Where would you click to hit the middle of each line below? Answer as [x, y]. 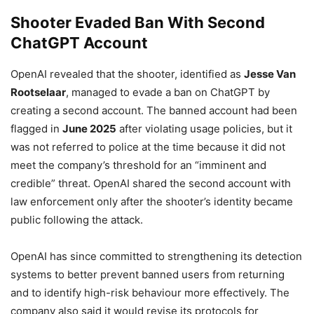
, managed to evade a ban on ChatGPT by [168, 93]
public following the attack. [77, 220]
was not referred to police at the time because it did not [148, 147]
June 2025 [89, 129]
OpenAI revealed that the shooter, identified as [127, 74]
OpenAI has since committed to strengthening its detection [156, 257]
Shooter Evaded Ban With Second [138, 23]
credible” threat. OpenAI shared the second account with [151, 184]
